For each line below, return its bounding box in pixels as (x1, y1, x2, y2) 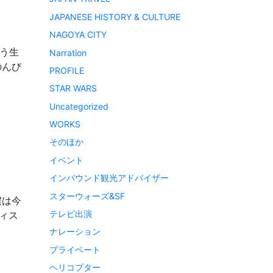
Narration (49, 47, 87, 58)
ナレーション (49, 226, 101, 237)
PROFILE (49, 65, 84, 76)
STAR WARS (49, 83, 97, 94)
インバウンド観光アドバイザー (49, 172, 169, 183)
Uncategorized (49, 101, 108, 112)
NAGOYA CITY (49, 29, 107, 40)
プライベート (49, 244, 101, 255)
